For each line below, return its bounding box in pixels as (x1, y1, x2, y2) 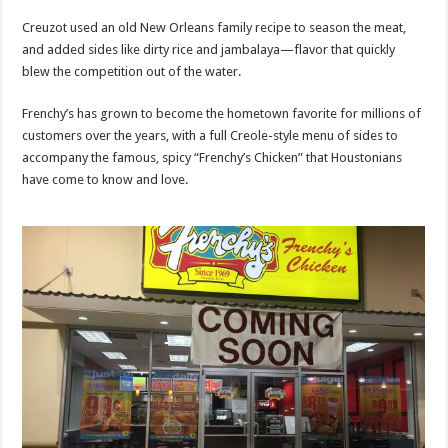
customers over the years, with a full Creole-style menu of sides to (22, 127, 399, 143)
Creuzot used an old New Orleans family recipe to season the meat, (22, 19, 407, 35)
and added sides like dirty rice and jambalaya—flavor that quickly (22, 41, 396, 57)
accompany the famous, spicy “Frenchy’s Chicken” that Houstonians (22, 149, 403, 165)
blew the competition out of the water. (22, 63, 242, 79)
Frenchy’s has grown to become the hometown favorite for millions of (22, 105, 422, 121)
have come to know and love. (22, 171, 189, 187)
